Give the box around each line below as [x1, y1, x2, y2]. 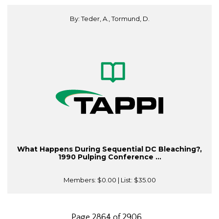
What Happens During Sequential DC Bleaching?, [17, 145, 202, 154]
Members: [63, 176, 97, 184]
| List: [116, 176, 134, 184]
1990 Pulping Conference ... [58, 153, 161, 162]
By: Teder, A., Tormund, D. [69, 15, 150, 23]
